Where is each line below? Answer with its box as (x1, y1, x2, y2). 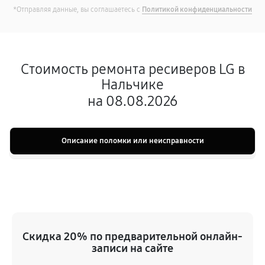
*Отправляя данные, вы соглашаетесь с (13, 5, 142, 14)
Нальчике (101, 76, 164, 93)
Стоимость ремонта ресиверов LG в (20, 61, 245, 77)
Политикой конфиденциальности (142, 5, 252, 14)
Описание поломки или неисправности (61, 136, 204, 146)
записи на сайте (92, 241, 173, 255)
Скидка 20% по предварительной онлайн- (22, 230, 243, 243)
